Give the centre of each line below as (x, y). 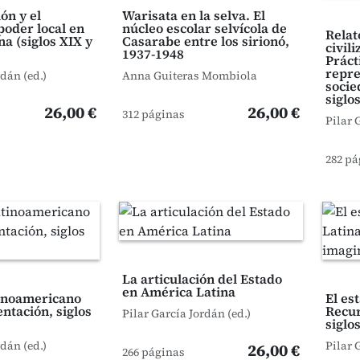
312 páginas (153, 114)
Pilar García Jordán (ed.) (186, 313)
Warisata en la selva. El (193, 15)
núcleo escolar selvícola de (204, 28)
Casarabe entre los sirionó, (205, 41)
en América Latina (178, 292)
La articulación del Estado (202, 279)
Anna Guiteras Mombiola (189, 76)
